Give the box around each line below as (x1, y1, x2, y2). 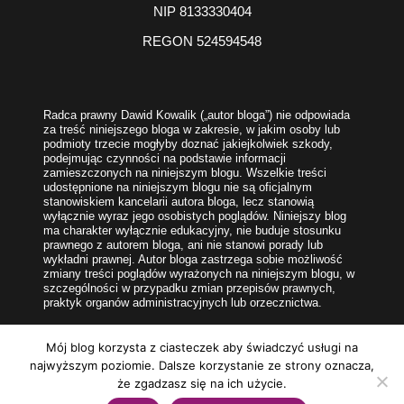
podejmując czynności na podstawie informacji (43, 151, 286, 165)
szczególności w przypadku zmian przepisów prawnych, (43, 281, 335, 295)
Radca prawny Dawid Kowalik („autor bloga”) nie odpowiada (43, 108, 350, 122)
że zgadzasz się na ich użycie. (117, 376, 287, 390)
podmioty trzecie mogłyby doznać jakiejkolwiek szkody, (43, 137, 333, 151)
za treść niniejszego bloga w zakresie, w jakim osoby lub (43, 123, 340, 136)
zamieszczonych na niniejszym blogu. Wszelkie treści (43, 166, 326, 179)
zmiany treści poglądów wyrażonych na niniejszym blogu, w (43, 267, 354, 280)
